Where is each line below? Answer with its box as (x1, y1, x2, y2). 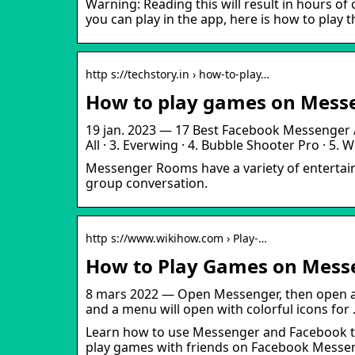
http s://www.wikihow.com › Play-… (86, 230, 267, 246)
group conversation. (86, 174, 208, 192)
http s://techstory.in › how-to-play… (86, 66, 269, 82)
